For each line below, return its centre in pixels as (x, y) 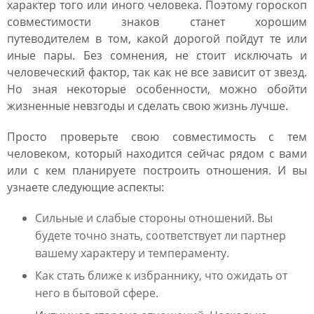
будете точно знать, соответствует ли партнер (161, 235)
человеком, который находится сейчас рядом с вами (157, 153)
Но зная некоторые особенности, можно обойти (157, 89)
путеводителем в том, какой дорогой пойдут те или (157, 39)
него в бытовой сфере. (97, 293)
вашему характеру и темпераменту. (132, 253)
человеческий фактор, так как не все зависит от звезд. (157, 72)
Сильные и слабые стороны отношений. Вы (154, 218)
